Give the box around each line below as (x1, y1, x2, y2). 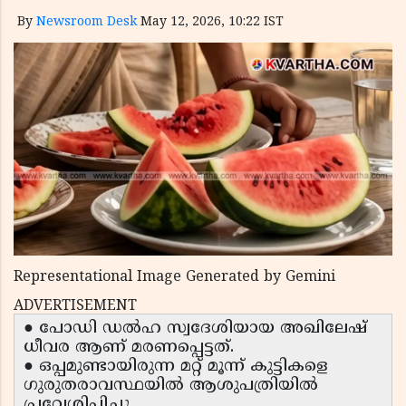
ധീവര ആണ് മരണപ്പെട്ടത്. (24, 337, 234, 359)
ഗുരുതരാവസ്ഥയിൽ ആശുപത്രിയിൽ (24, 375, 318, 397)
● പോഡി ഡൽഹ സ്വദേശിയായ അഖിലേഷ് (24, 318, 367, 340)
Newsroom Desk (36, 14, 137, 30)
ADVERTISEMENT (14, 297, 137, 316)
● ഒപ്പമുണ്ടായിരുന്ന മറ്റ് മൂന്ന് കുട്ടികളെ (24, 356, 328, 378)
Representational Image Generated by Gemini (14, 268, 335, 287)
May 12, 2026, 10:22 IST (140, 14, 284, 30)
